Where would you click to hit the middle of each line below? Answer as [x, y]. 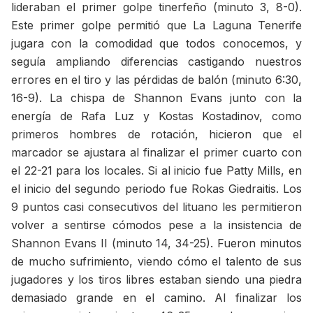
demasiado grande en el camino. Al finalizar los [156, 297]
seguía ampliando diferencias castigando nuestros [156, 61]
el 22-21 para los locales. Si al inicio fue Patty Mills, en [156, 170]
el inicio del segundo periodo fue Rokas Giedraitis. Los [156, 188]
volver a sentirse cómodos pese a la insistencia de [156, 225]
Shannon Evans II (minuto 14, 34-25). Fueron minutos [156, 243]
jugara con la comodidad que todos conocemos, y [156, 43]
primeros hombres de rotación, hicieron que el [156, 134]
